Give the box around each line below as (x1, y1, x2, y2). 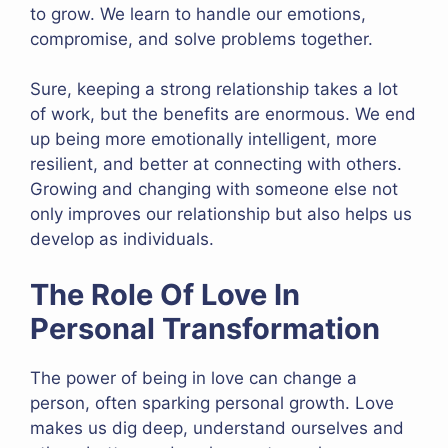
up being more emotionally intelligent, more (30, 129, 377, 150)
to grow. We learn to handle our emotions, (30, 3, 366, 24)
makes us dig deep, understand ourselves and (30, 417, 404, 438)
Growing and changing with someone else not (30, 179, 398, 200)
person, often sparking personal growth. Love (30, 392, 394, 413)
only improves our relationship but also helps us (30, 204, 412, 225)
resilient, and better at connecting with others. (30, 154, 402, 175)
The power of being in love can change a (30, 367, 357, 388)
